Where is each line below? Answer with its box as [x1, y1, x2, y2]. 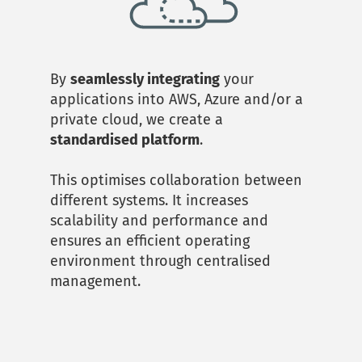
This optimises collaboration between [50, 170, 303, 189]
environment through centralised [50, 251, 271, 270]
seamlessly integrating [70, 69, 221, 88]
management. [50, 271, 141, 290]
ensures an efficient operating [50, 231, 250, 250]
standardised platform [50, 130, 200, 149]
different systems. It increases [50, 191, 249, 209]
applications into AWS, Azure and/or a [50, 90, 304, 108]
